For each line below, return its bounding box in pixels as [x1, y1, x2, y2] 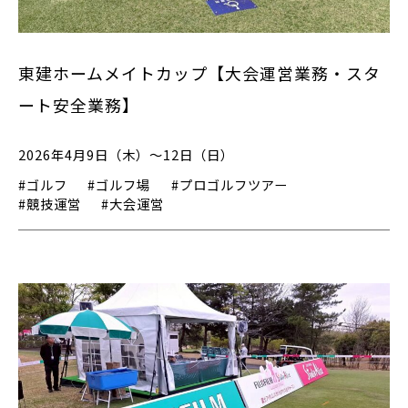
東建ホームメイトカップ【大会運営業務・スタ [18, 60, 381, 85]
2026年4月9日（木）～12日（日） [18, 145, 234, 165]
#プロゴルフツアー [170, 174, 288, 194]
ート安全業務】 [18, 92, 139, 117]
